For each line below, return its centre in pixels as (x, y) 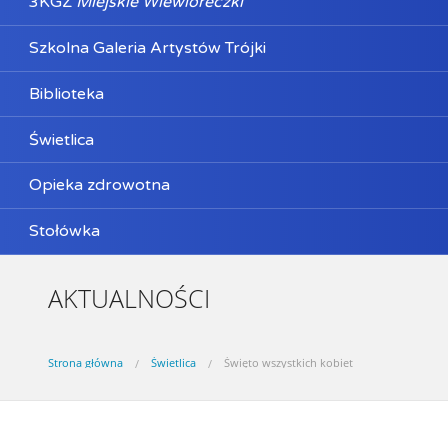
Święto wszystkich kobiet (288, 362)
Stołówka (64, 231)
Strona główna (85, 362)
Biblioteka (66, 93)
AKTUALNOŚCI (129, 297)
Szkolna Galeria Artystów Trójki (147, 48)
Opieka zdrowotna (99, 185)
